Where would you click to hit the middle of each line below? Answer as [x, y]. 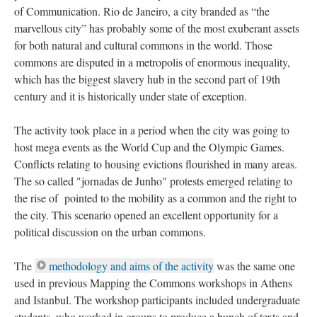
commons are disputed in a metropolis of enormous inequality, [152, 62]
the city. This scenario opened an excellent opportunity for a [146, 215]
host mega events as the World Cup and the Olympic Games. [149, 147]
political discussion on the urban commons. [110, 232]
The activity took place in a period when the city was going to [152, 130]
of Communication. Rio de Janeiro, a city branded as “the [142, 11]
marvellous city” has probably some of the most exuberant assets [157, 28]
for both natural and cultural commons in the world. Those [143, 45]
